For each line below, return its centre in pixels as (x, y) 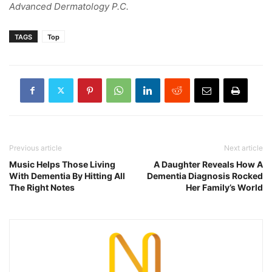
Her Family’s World (224, 187)
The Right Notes (42, 187)
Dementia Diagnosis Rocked (205, 175)
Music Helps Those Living (62, 164)
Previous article (36, 148)
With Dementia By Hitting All (67, 175)
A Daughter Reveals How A (208, 164)
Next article (243, 148)
